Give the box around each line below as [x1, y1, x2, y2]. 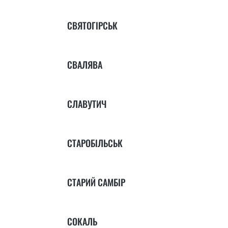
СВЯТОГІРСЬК [67, 19, 118, 33]
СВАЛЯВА [67, 58, 102, 72]
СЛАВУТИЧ [67, 97, 106, 111]
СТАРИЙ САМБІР [67, 176, 125, 189]
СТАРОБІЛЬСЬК [67, 136, 123, 150]
